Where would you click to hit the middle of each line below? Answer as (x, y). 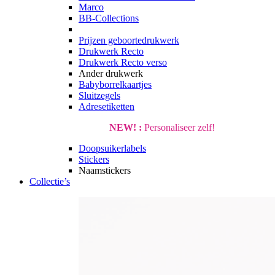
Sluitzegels (99, 95)
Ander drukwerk (111, 73)
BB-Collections (109, 18)
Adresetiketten (107, 107)
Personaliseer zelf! (178, 127)
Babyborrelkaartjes (115, 84)
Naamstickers (105, 170)
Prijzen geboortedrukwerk (129, 40)
